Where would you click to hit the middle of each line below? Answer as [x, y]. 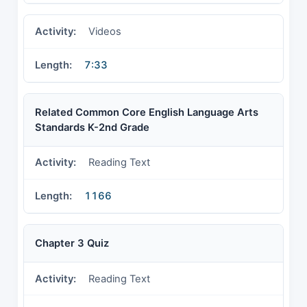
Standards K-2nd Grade [92, 127]
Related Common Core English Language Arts [147, 112]
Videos [105, 32]
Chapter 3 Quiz [72, 243]
